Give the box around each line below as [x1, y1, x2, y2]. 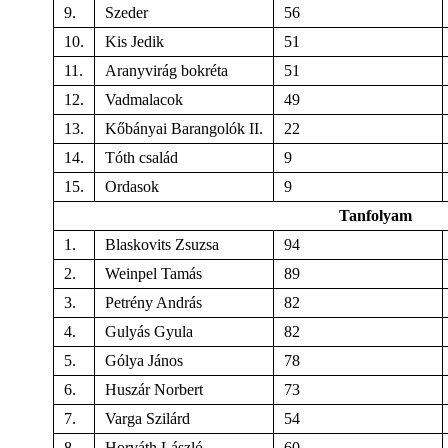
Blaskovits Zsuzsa [105, 235, 219, 253]
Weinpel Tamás [105, 264, 202, 282]
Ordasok [105, 177, 159, 195]
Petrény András [105, 293, 202, 311]
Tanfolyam [338, 206, 412, 224]
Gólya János [105, 351, 183, 369]
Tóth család [105, 148, 178, 166]
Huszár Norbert [105, 380, 203, 398]
